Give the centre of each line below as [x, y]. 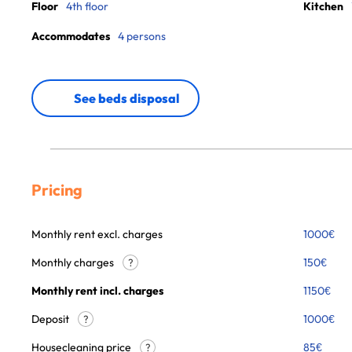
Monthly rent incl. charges [97, 291]
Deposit [51, 319]
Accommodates [71, 36]
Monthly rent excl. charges [97, 234]
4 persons [142, 36]
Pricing [57, 190]
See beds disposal [126, 98]
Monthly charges [74, 262]
